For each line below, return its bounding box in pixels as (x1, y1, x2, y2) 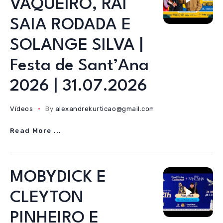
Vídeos (10, 105, 33, 112)
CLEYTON (10, 190, 84, 206)
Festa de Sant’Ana (10, 58, 149, 74)
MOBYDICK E (10, 169, 106, 186)
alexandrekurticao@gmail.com (55, 105, 155, 112)
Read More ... (10, 126, 62, 135)
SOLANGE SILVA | (10, 37, 143, 54)
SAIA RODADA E (10, 17, 131, 33)
